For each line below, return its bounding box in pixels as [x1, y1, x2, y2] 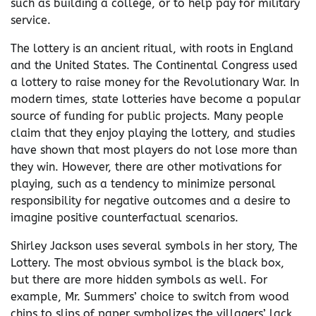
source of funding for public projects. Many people [11, 109, 284, 123]
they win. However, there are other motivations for [11, 160, 281, 174]
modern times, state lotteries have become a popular [11, 92, 300, 106]
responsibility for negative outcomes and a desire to [11, 194, 291, 207]
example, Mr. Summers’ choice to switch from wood [11, 290, 289, 303]
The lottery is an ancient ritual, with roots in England [11, 42, 293, 55]
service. [11, 13, 51, 27]
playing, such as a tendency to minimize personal [11, 177, 276, 190]
